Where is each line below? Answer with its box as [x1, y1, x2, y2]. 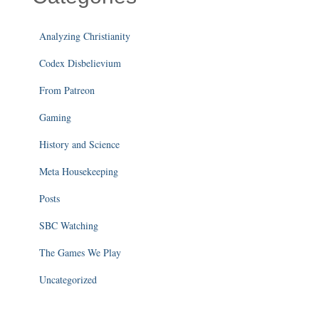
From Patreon [39, 83, 95, 98]
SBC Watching [39, 219, 98, 233]
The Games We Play [39, 246, 121, 260]
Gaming [39, 110, 71, 125]
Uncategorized [39, 273, 97, 287]
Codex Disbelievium [39, 56, 121, 70]
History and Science [39, 137, 120, 152]
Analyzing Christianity [39, 29, 130, 43]
